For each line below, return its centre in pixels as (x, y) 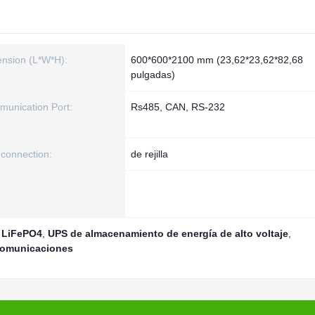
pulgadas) (153, 75)
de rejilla (149, 154)
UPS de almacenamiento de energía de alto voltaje (168, 233)
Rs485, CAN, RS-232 (178, 107)
